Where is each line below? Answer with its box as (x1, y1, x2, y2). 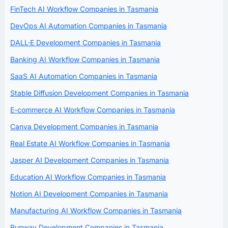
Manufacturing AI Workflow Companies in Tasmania (10, 206, 182, 215)
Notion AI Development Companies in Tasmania (10, 189, 168, 198)
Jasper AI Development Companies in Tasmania (10, 155, 169, 164)
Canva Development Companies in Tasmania (10, 122, 158, 131)
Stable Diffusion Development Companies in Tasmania (10, 88, 189, 97)
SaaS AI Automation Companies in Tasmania (10, 71, 157, 80)
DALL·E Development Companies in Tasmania (10, 38, 161, 47)
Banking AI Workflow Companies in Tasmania (10, 54, 160, 64)
